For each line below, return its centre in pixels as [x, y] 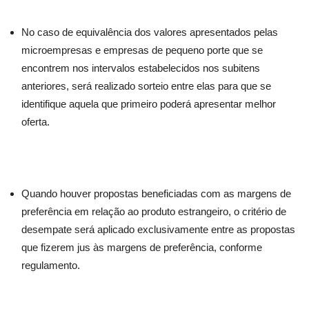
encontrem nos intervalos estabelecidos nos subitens [141, 68]
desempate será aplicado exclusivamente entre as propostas [158, 229]
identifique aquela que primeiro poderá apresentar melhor [149, 104]
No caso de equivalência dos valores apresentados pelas [150, 32]
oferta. [36, 122]
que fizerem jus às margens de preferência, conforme [142, 247]
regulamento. [51, 265]
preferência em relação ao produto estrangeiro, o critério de [154, 211]
